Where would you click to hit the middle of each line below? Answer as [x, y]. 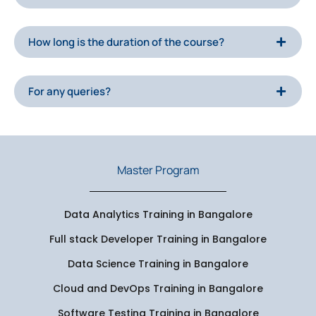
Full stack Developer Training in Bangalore [158, 239]
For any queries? [69, 91]
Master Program [158, 170]
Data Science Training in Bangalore [158, 264]
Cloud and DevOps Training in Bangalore [158, 288]
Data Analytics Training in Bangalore [158, 214]
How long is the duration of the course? [126, 42]
